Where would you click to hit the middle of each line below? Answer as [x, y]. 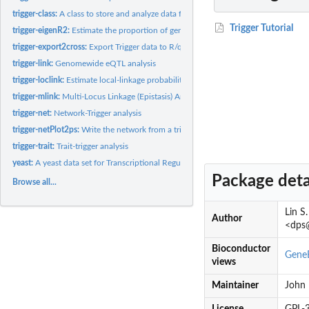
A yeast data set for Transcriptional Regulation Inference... [140, 162]
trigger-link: [34, 63]
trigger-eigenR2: [42, 30]
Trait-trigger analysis [93, 146]
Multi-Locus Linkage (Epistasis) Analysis [133, 96]
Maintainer [235, 286]
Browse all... [35, 182]
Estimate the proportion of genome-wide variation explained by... [190, 30]
